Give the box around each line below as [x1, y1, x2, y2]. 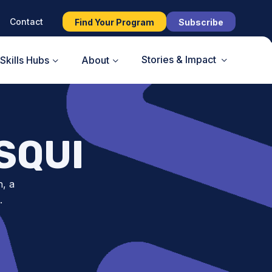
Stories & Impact [141, 53, 216, 66]
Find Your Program [74, 16, 154, 27]
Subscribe [178, 16, 223, 27]
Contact [9, 16, 43, 27]
